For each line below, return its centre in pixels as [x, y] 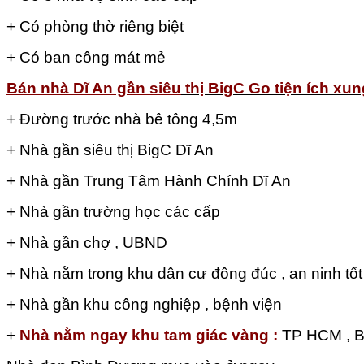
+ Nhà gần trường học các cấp [113, 212]
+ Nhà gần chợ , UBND [87, 243]
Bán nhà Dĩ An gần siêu [94, 89]
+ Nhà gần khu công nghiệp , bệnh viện [144, 305]
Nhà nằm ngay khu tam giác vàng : [149, 336]
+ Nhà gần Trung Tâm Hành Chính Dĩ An [149, 181]
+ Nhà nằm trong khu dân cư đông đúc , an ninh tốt [184, 274]
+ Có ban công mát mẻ [86, 58]
